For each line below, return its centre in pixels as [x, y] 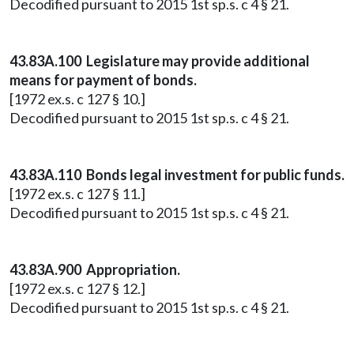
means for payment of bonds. [103, 80]
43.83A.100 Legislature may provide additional [160, 61]
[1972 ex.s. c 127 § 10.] [77, 99]
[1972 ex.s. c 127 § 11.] [77, 194]
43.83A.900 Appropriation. [95, 269]
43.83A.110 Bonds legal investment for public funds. [177, 175]
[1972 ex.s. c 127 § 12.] [77, 288]
